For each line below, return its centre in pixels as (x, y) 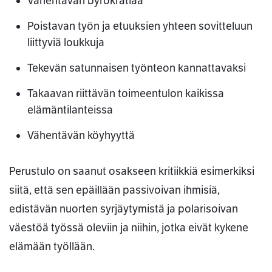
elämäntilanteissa (70, 110)
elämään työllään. (52, 247)
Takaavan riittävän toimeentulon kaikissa (126, 94)
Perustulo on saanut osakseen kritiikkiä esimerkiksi (132, 172)
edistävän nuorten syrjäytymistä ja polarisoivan (124, 209)
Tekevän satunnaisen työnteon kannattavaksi (137, 68)
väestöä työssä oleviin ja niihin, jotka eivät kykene (129, 228)
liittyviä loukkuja (66, 43)
